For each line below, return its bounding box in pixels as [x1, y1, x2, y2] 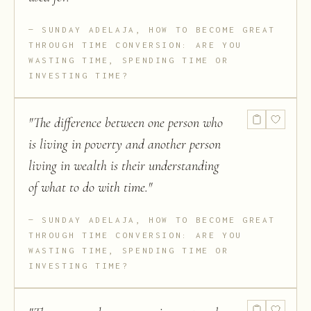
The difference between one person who [33, 115, 223, 132]
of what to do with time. [28, 179, 148, 196]
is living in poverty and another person [28, 136, 221, 153]
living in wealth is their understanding [28, 158, 219, 175]
